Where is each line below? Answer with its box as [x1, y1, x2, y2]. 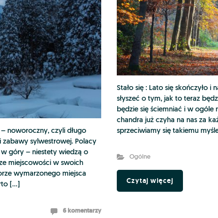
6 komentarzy [63, 206, 101, 215]
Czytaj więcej [127, 176, 173, 185]
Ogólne [129, 154, 150, 161]
